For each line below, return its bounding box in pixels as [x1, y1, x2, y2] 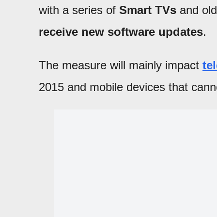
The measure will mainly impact [39, 58, 202, 72]
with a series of [39, 3, 119, 16]
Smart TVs [119, 3, 176, 16]
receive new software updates [39, 25, 203, 38]
